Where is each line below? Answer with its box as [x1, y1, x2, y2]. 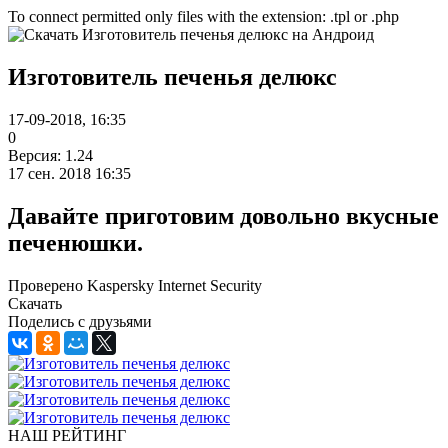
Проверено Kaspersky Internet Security [8, 276, 262, 294]
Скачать [8, 294, 62, 312]
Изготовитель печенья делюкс [8, 63, 337, 90]
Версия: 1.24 [8, 146, 93, 164]
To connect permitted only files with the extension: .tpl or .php [8, 8, 399, 25]
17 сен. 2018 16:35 [8, 164, 131, 182]
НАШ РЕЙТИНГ [8, 426, 126, 444]
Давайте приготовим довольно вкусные [8, 202, 439, 229]
